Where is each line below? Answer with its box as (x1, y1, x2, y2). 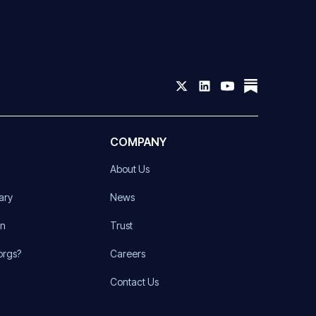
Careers (109, 247, 145, 260)
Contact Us (109, 275, 159, 288)
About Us (109, 162, 150, 175)
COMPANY (109, 134, 166, 149)
